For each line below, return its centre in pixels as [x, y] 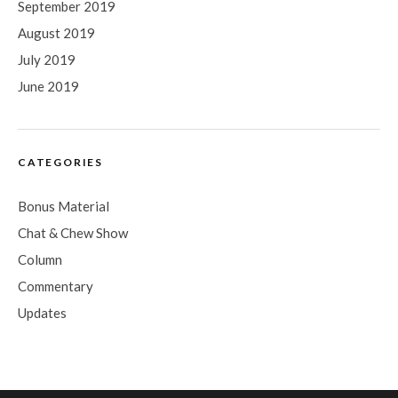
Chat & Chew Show [73, 233]
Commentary [56, 286]
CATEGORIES [60, 162]
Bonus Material [64, 206]
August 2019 [56, 33]
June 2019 [48, 86]
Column [40, 259]
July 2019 [47, 60]
